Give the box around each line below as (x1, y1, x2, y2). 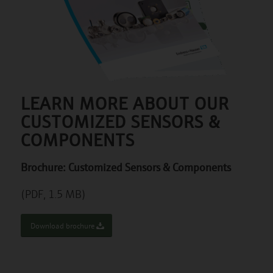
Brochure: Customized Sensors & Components (20, 158, 231, 174)
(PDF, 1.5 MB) (20, 186, 86, 202)
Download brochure (30, 220, 94, 232)
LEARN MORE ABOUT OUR (20, 90, 229, 115)
